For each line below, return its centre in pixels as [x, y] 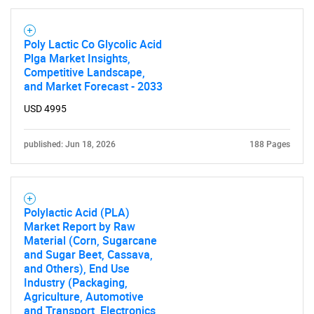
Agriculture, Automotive [84, 296]
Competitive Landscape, [84, 72]
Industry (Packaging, [76, 282]
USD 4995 [45, 109]
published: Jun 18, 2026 [70, 144]
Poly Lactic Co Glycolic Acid [93, 44]
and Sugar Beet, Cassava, [88, 254]
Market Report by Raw [80, 226]
